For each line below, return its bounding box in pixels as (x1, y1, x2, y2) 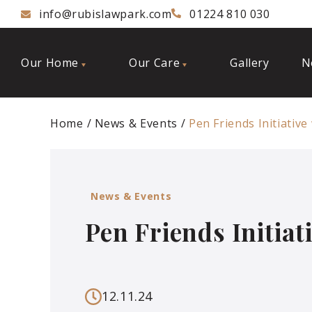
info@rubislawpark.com (39, 6, 172, 22)
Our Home (21, 55, 79, 70)
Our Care (129, 55, 180, 70)
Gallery (230, 55, 270, 70)
